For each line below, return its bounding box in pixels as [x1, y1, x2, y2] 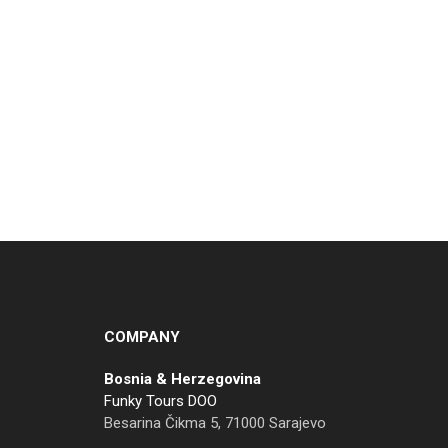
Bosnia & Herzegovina [103, 369, 261, 388]
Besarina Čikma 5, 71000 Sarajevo [103, 413, 326, 432]
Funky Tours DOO [103, 391, 217, 410]
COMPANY [103, 327, 180, 346]
